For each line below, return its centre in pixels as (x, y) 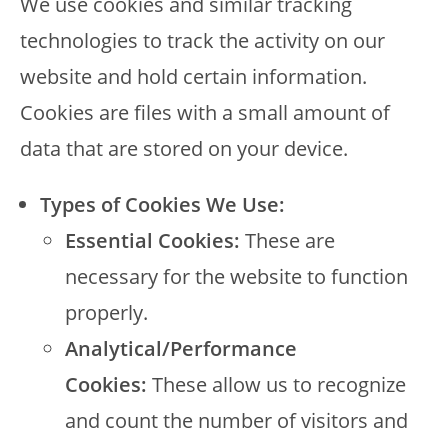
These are (287, 240)
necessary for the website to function (236, 276)
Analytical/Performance (181, 348)
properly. (106, 312)
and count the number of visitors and (236, 420)
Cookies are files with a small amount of (205, 112)
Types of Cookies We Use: (162, 204)
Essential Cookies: (152, 240)
